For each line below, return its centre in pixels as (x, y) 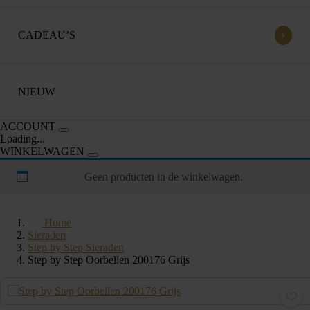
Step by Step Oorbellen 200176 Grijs (109, 260)
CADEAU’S (47, 35)
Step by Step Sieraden (76, 247)
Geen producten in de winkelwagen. (163, 177)
